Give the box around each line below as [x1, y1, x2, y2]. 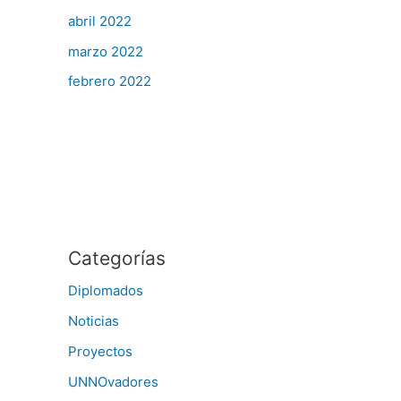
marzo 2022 [68, 42, 143, 60]
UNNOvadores [68, 372, 158, 390]
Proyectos [68, 342, 132, 360]
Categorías [68, 247, 166, 270]
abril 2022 [68, 12, 132, 30]
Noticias [68, 312, 119, 330]
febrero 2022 [68, 73, 151, 90]
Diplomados [68, 282, 143, 300]
